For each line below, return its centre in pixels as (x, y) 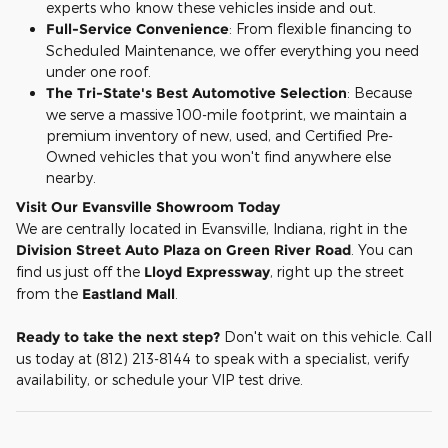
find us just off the (80, 271)
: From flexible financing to (320, 28)
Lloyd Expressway (207, 271)
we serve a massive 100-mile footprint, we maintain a (226, 114)
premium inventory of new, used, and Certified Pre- (219, 135)
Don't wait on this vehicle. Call (326, 336)
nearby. (71, 177)
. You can (382, 249)
